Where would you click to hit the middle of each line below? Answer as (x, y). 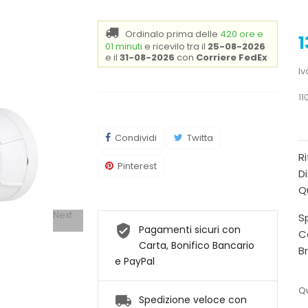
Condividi (135, 138)
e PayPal (134, 262)
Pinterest (137, 166)
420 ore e (241, 34)
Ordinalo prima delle (172, 34)
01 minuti (123, 47)
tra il (197, 47)
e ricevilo (165, 47)
